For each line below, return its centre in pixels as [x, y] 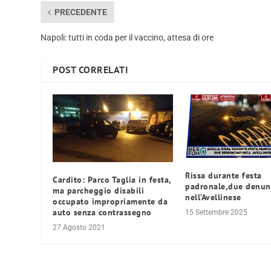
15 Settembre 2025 [216, 212]
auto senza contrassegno [102, 212]
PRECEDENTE [81, 12]
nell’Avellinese [213, 197]
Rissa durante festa [224, 175]
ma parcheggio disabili [99, 190]
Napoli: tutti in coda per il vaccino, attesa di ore [127, 38]
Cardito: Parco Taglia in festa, [112, 179]
